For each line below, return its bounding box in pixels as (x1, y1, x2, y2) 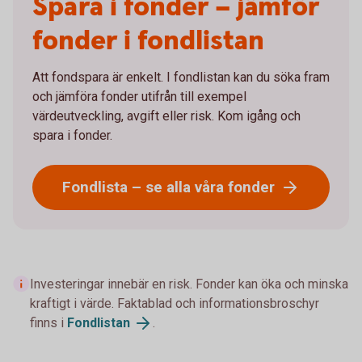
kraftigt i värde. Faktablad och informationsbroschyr (30, 296, 319, 311)
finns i (30, 315, 67, 330)
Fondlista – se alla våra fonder (62, 178, 275, 196)
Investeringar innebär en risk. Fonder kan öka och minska (30, 276, 348, 292)
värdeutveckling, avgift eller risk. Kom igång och (32, 108, 301, 124)
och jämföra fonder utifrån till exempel (32, 89, 246, 104)
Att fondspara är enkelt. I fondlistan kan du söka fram (32, 69, 330, 85)
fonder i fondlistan (32, 23, 264, 60)
